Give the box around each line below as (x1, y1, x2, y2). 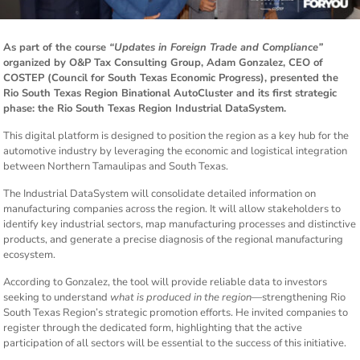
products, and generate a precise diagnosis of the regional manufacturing (3, 232, 344, 247)
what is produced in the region (110, 290, 252, 305)
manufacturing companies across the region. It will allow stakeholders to (3, 202, 342, 217)
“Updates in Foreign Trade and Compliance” (109, 40, 324, 55)
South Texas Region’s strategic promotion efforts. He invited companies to (3, 305, 349, 321)
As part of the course (3, 40, 110, 55)
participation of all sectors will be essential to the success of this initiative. (3, 336, 347, 351)
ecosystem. (3, 247, 56, 263)
